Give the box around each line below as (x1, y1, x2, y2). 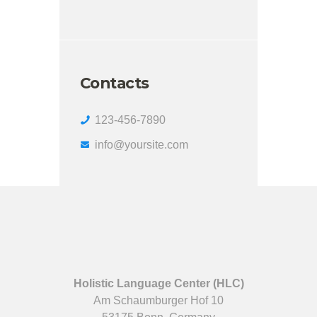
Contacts (79, 73, 149, 92)
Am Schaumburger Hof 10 (93, 294, 224, 307)
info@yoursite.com (94, 138, 188, 151)
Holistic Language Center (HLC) (73, 277, 244, 290)
